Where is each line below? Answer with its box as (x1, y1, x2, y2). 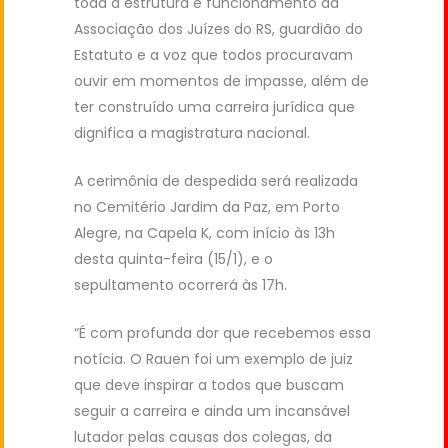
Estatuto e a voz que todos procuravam (74, 45, 353, 65)
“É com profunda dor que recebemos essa (74, 323, 371, 343)
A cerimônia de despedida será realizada (74, 171, 358, 191)
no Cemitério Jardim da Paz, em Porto (74, 197, 340, 217)
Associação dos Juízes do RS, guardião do (74, 19, 363, 39)
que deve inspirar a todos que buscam (74, 375, 344, 395)
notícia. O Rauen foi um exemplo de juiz (74, 349, 353, 369)
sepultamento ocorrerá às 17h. (74, 275, 287, 295)
